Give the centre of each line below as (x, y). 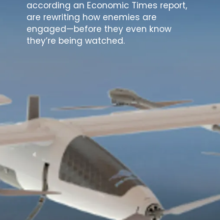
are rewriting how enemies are (92, 17)
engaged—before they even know (99, 29)
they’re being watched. (76, 41)
